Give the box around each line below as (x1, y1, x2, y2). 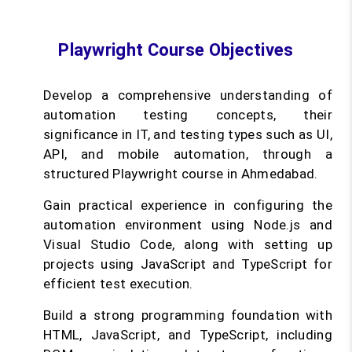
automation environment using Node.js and (43, 217, 332, 233)
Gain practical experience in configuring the (43, 197, 332, 214)
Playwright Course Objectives (58, 40, 294, 60)
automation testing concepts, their (43, 107, 332, 123)
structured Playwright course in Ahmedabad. (43, 166, 318, 182)
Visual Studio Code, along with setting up (43, 236, 332, 253)
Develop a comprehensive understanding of (43, 87, 332, 104)
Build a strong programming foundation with (43, 307, 332, 324)
